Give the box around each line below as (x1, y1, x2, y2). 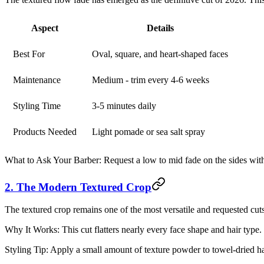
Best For (13, 48, 45, 59)
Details (146, 22, 174, 33)
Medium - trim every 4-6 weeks (92, 74, 209, 85)
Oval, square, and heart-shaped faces (92, 48, 228, 59)
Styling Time (13, 100, 61, 111)
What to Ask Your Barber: (5, 154, 101, 165)
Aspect (31, 22, 58, 33)
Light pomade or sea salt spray (92, 126, 205, 137)
